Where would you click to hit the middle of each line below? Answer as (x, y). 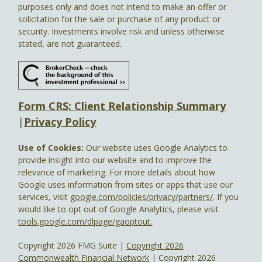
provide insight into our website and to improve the (115, 160)
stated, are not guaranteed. (70, 43)
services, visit (44, 196)
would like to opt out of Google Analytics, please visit (119, 209)
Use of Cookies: (52, 147)
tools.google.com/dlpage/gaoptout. (85, 221)
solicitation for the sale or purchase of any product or (120, 19)
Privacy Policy (60, 121)
